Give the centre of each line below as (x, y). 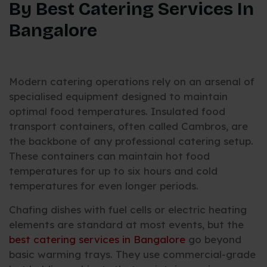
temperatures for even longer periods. (104, 186)
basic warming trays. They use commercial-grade (132, 254)
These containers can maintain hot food (109, 156)
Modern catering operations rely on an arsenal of (132, 82)
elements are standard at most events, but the (126, 224)
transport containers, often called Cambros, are (128, 126)
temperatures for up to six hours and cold (113, 171)
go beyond (213, 239)
